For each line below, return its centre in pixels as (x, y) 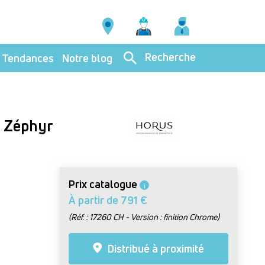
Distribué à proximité (155, 248)
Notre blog (87, 58)
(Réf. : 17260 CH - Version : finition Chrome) (144, 217)
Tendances (28, 58)
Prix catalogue (103, 184)
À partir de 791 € (108, 200)
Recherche (170, 56)
